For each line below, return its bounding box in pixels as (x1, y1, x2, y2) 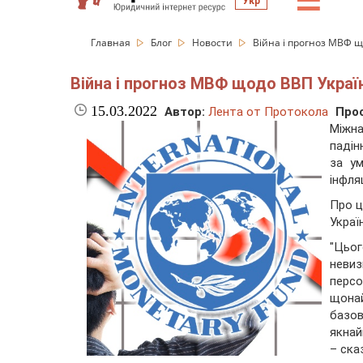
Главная (91, 36, 133, 49)
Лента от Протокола (208, 105, 328, 120)
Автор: (164, 105, 205, 120)
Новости (192, 36, 235, 49)
